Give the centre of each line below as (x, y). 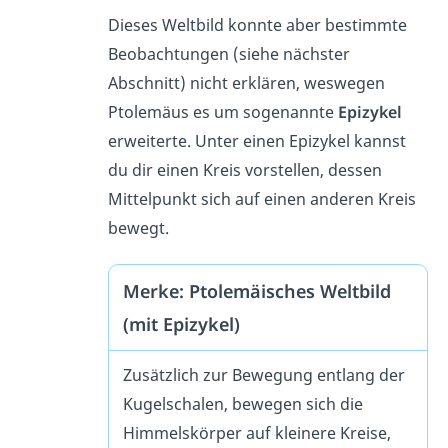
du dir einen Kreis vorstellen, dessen (244, 169)
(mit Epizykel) (181, 324)
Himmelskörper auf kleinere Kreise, (256, 433)
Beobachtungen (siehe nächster (228, 53)
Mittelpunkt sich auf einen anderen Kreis (261, 198)
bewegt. (140, 227)
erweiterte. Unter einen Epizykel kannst (256, 140)
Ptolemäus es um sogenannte (222, 111)
